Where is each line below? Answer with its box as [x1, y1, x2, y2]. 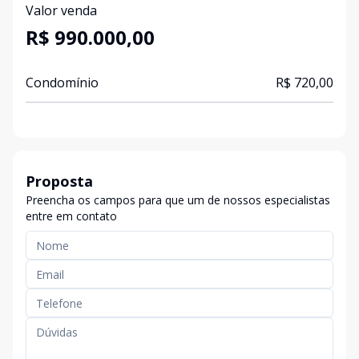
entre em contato [26, 208, 117, 224]
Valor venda [26, 2, 97, 19]
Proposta [26, 171, 93, 191]
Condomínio [26, 74, 99, 91]
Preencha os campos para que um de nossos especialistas [26, 192, 330, 208]
